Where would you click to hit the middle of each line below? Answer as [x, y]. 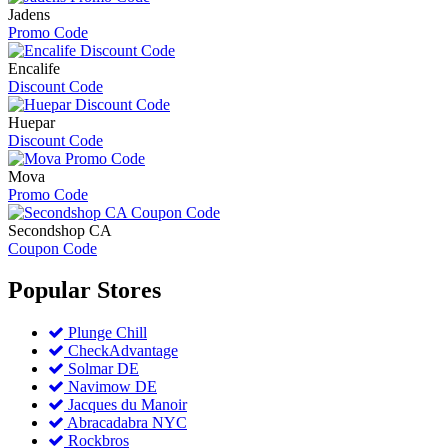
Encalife [34, 68]
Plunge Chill [105, 333]
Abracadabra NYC [125, 423]
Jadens [29, 14]
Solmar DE [101, 369]
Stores [129, 290]
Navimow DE [110, 387]
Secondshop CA [60, 230]
